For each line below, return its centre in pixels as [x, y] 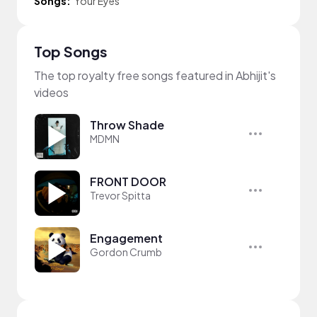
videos [51, 92]
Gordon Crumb [126, 252]
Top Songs [71, 51]
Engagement [126, 238]
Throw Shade [127, 125]
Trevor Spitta [120, 195]
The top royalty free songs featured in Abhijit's [155, 75]
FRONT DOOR [128, 181]
